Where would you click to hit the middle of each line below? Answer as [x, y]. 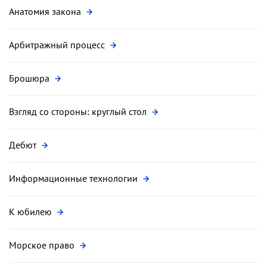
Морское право [43, 245]
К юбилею [32, 211]
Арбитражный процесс [58, 44]
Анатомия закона [46, 11]
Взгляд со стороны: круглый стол [79, 111]
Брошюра [30, 78]
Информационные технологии [74, 178]
